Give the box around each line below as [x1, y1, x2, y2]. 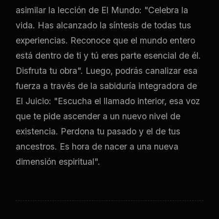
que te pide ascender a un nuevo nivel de [16, 111, 180, 122]
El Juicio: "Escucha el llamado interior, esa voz [16, 96, 200, 107]
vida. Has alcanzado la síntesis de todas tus [16, 20, 191, 31]
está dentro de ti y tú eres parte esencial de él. [16, 50, 201, 61]
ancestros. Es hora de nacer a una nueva [16, 141, 178, 152]
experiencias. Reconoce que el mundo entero [16, 35, 195, 46]
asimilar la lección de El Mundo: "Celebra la [16, 5, 188, 16]
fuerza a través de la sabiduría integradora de [16, 81, 197, 91]
